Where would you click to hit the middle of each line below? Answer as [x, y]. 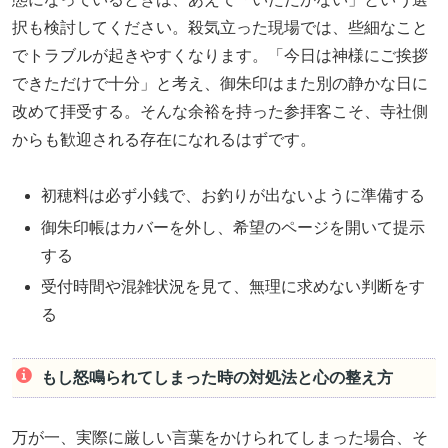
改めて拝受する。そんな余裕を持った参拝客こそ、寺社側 [220, 111]
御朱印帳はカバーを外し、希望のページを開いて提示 [233, 227]
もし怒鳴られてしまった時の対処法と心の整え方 [216, 378]
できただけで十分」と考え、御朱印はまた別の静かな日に [220, 83]
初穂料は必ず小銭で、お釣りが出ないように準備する [233, 196]
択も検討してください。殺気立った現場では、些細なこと [220, 27]
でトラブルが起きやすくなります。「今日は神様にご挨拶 [220, 55]
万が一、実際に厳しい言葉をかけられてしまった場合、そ [220, 437]
